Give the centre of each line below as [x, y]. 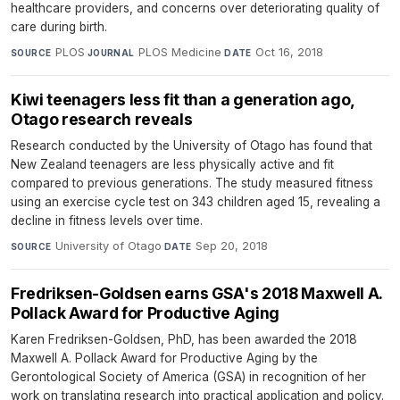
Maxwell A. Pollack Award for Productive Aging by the [164, 358]
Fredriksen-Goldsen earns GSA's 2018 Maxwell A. [196, 293]
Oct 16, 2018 [290, 52]
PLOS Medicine [180, 52]
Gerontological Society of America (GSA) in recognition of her [188, 377]
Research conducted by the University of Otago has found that [192, 146]
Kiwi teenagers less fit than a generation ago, [183, 100]
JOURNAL [111, 53]
